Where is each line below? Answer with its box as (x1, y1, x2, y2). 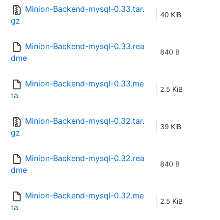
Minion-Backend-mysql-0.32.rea (25, 153, 144, 164)
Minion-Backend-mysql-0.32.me (25, 191, 144, 201)
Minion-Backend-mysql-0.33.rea (25, 41, 144, 52)
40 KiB (160, 10, 181, 19)
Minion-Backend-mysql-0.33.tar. (25, 4, 144, 14)
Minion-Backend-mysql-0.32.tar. (25, 116, 144, 126)
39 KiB (160, 122, 181, 131)
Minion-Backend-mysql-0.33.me (25, 79, 144, 89)
